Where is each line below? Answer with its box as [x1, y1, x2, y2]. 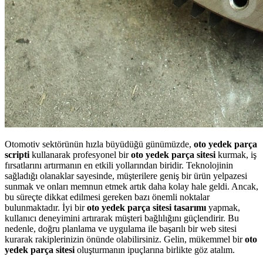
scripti [5, 149, 29, 160]
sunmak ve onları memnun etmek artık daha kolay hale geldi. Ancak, [5, 181, 258, 191]
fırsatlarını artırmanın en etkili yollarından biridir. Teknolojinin [5, 160, 233, 170]
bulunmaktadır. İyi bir [5, 202, 87, 213]
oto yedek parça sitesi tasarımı [87, 202, 206, 213]
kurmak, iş [215, 149, 257, 160]
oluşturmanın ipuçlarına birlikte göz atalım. [75, 244, 235, 255]
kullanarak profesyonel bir [29, 149, 131, 160]
